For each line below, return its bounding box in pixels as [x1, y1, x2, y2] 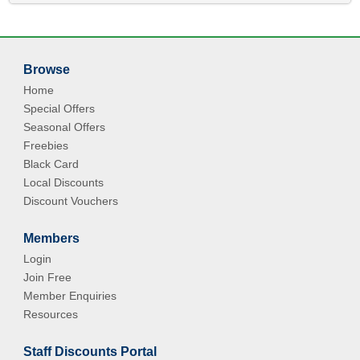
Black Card [23, 157, 80, 170]
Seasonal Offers [23, 121, 106, 133]
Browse [23, 63, 71, 76]
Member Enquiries [23, 289, 117, 302]
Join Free [23, 271, 72, 284]
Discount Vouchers [23, 194, 119, 207]
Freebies [23, 139, 69, 152]
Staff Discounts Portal [23, 345, 157, 358]
